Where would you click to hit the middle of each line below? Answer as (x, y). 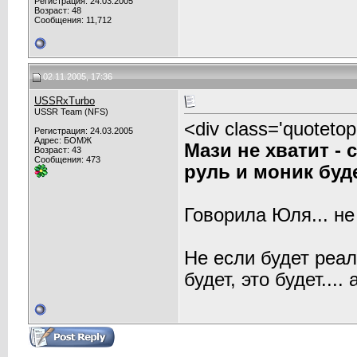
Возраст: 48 (58, 10)
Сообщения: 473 (67, 159)
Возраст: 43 (58, 150)
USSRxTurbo (65, 101)
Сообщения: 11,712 (73, 20)
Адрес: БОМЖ (63, 140)
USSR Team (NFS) (71, 112)
